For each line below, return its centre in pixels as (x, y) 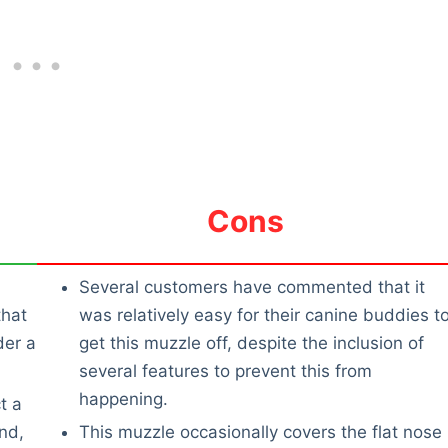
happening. (124, 399)
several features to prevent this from (226, 371)
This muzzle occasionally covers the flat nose (261, 432)
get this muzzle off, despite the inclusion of (252, 343)
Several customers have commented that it (252, 287)
